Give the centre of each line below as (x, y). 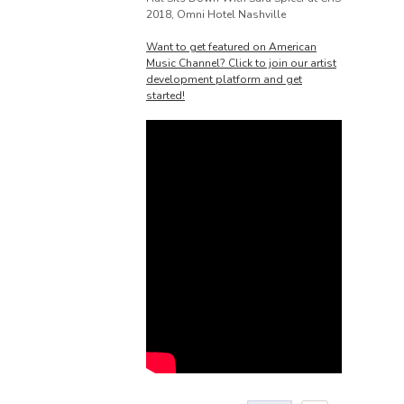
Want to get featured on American (231, 47)
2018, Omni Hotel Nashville (216, 14)
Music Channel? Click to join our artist (241, 63)
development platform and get (224, 79)
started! (165, 96)
